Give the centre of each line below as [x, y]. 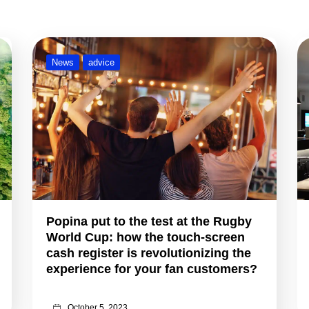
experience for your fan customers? [154, 269]
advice [102, 63]
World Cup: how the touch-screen [146, 237]
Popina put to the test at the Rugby [149, 221]
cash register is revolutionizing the [149, 253]
